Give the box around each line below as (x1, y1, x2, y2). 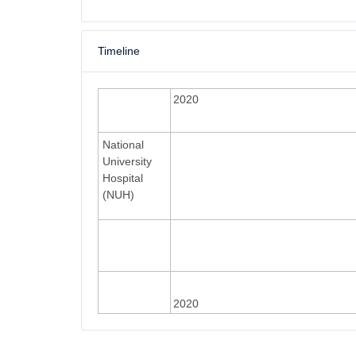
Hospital (103, 172, 143, 184)
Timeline (98, 44, 140, 57)
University (103, 155, 152, 168)
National (103, 138, 144, 151)
